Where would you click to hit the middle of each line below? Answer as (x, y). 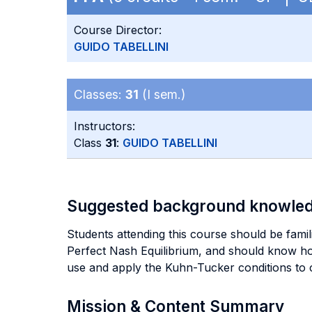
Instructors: (104, 126)
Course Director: (118, 30)
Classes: (100, 94)
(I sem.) (162, 94)
